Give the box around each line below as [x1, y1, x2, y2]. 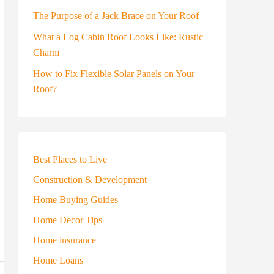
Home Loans [33, 255, 83, 265]
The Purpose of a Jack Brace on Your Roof [33, 10, 199, 21]
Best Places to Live [33, 154, 107, 165]
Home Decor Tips [33, 215, 102, 225]
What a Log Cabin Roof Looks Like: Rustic [33, 32, 203, 42]
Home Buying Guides [33, 194, 118, 205]
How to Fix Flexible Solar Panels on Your [33, 68, 194, 79]
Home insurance [33, 235, 96, 245]
